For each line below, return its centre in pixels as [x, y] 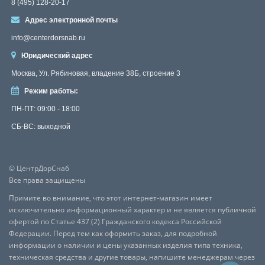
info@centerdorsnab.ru [48, 38]
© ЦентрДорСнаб [39, 168]
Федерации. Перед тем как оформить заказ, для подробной [113, 233]
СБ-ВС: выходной [41, 127]
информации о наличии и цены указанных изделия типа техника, [126, 245]
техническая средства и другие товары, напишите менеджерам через [132, 257]
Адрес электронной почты [71, 20]
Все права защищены [47, 180]
